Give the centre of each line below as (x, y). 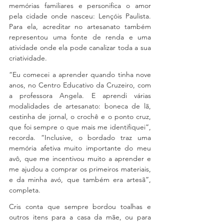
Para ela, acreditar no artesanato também (80, 26)
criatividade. (28, 58)
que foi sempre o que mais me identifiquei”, (80, 127)
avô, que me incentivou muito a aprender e (80, 158)
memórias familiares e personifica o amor (80, 5)
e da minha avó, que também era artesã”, (80, 179)
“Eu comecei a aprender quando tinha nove (80, 74)
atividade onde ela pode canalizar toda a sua (80, 47)
